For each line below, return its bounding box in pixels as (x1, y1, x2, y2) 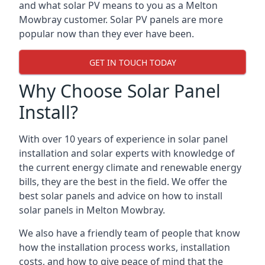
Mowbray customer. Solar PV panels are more (19, 13, 223, 26)
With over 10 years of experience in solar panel (19, 132, 228, 146)
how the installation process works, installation (19, 241, 230, 254)
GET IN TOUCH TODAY (89, 56, 176, 68)
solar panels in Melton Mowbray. (19, 203, 165, 216)
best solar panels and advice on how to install (19, 189, 222, 202)
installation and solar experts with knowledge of (19, 147, 235, 160)
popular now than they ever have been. (19, 27, 194, 40)
